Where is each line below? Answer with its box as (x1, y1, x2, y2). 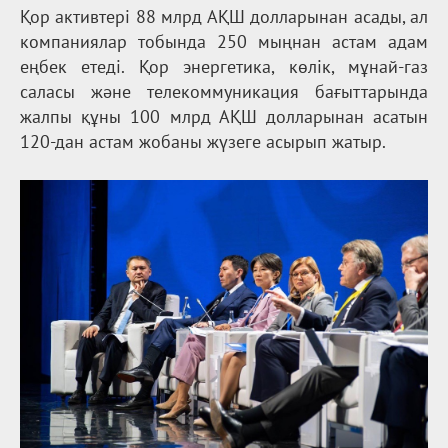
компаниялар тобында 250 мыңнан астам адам (20, 31, 428, 53)
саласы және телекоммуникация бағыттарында (20, 81, 428, 103)
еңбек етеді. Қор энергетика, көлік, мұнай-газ (20, 56, 428, 78)
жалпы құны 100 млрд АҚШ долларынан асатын (20, 106, 428, 128)
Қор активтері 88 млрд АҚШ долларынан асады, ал (20, 6, 428, 28)
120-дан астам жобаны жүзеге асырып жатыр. (20, 131, 386, 153)
